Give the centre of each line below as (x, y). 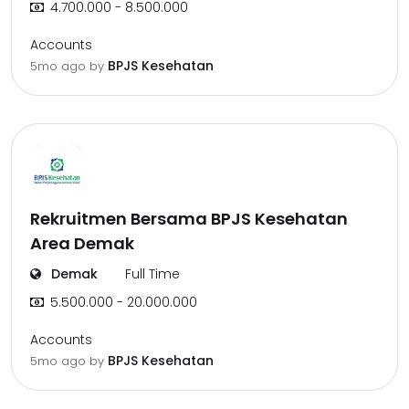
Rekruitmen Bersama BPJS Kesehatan (189, 219)
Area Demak (82, 243)
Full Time (152, 274)
